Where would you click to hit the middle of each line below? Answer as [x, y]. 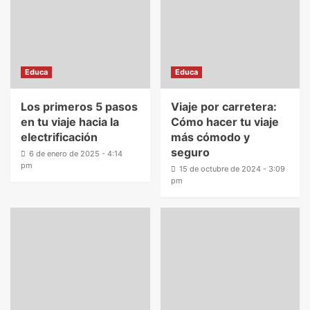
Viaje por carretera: [224, 107]
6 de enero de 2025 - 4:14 [76, 154]
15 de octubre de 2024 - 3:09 [232, 169]
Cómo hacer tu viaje [225, 122]
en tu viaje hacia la [70, 122]
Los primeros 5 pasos [79, 107]
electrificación [59, 137]
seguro [190, 152]
